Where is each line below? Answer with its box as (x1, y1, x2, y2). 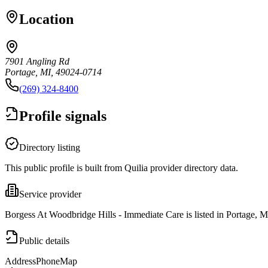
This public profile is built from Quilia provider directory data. (5, 162, 238, 173)
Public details (19, 235, 69, 246)
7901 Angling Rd (5, 56, 69, 66)
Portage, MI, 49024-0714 (5, 66, 102, 77)
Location (19, 11, 74, 27)
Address (5, 255, 36, 266)
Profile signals (19, 108, 106, 124)
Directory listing (19, 142, 80, 153)
